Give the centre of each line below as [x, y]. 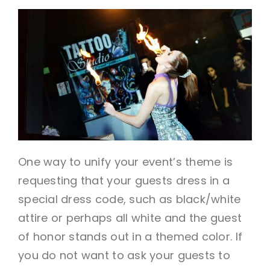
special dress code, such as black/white [129, 199]
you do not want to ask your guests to [124, 255]
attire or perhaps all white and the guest [130, 218]
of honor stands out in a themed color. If [130, 236]
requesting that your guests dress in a [124, 180]
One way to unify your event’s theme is [125, 162]
